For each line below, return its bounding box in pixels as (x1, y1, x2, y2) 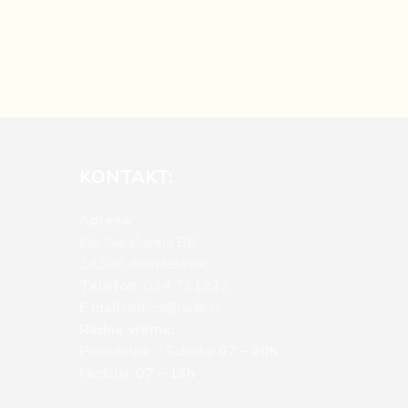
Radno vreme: (79, 320, 175, 340)
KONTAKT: (79, 165, 173, 189)
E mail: (79, 298, 125, 318)
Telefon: (79, 276, 140, 296)
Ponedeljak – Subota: (79, 342, 219, 362)
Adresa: (79, 210, 134, 230)
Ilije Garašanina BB (79, 232, 197, 252)
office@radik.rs (128, 298, 222, 318)
